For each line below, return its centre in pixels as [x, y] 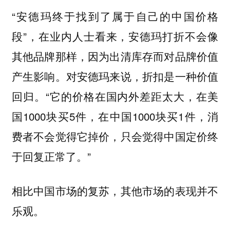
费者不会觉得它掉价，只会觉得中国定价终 [115, 136]
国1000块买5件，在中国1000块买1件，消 [115, 116]
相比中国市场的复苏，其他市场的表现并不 [115, 191]
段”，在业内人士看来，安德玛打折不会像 [115, 36]
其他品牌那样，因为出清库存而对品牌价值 [115, 56]
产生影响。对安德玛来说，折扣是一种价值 [115, 76]
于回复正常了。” [51, 156]
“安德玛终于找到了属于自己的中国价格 [115, 16]
